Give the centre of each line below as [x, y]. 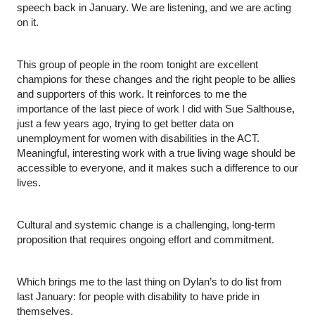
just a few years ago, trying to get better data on [125, 123]
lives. [29, 182]
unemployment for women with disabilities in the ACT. [138, 138]
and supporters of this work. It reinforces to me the [132, 94]
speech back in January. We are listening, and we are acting [154, 7]
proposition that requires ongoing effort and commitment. [146, 239]
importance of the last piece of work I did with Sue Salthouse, [156, 109]
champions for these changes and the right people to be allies [156, 79]
